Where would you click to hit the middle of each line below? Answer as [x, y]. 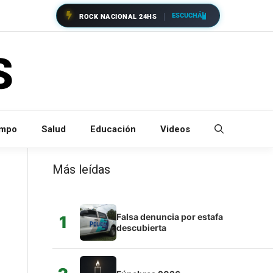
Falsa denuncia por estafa [169, 216]
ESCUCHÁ [187, 15]
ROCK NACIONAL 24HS [118, 17]
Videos [175, 129]
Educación [113, 129]
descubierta [141, 227]
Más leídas [81, 169]
